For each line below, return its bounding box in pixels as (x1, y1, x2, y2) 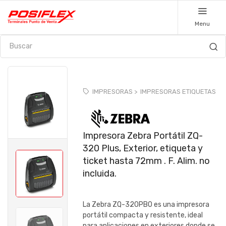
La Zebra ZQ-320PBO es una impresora (83, 200, 210, 209)
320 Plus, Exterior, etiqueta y (83, 143, 203, 154)
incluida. (83, 168, 117, 180)
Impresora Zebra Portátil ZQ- (83, 130, 203, 142)
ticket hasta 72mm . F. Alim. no (83, 155, 210, 167)
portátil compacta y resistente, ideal (83, 211, 203, 220)
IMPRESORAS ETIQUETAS (140, 88, 216, 96)
